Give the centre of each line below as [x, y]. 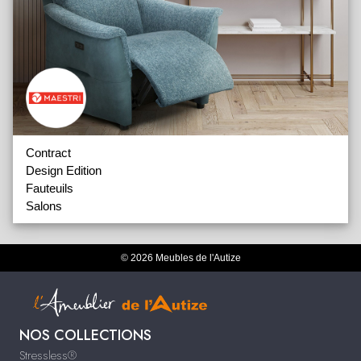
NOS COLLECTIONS [85, 335]
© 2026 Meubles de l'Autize [180, 258]
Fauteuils [50, 189]
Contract [48, 153]
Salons [44, 206]
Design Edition [64, 171]
